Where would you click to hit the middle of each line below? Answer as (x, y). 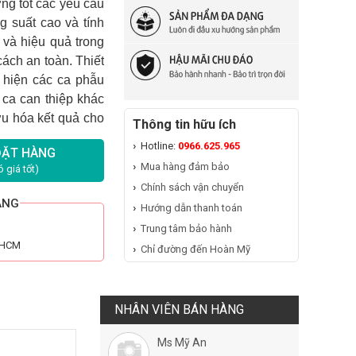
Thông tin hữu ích (184, 124)
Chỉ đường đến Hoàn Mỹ (195, 249)
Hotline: (159, 146)
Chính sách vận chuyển (192, 187)
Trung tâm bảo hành (186, 228)
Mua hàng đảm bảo (185, 166)
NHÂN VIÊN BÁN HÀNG (179, 310)
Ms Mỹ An (182, 342)
